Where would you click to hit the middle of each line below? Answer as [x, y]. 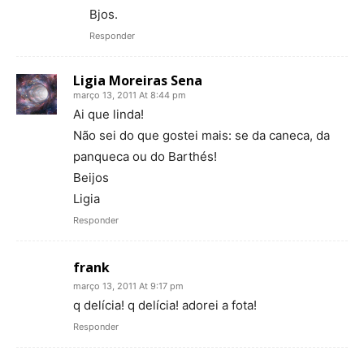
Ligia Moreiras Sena [138, 81]
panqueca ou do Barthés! [145, 157]
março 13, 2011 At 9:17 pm [128, 286]
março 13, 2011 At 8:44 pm [130, 95]
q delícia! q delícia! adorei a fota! [165, 305]
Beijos [91, 178]
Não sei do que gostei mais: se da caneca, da [201, 136]
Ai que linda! [108, 115]
